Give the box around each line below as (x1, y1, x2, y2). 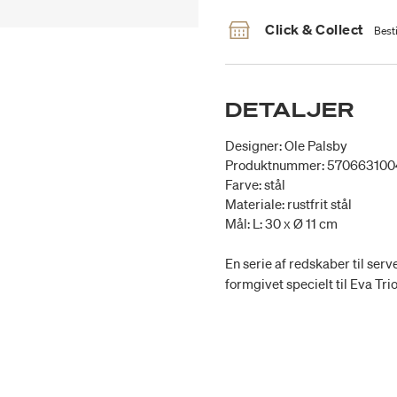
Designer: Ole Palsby (225, 136, 347, 155)
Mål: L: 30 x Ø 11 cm (225, 214, 338, 233)
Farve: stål (225, 175, 285, 194)
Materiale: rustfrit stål (225, 195, 352, 214)
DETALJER (225, 97, 354, 123)
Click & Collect (265, 20, 364, 39)
